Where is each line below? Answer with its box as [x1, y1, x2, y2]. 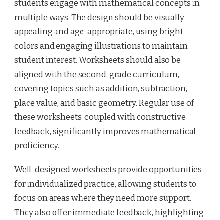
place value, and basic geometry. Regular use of [14, 97, 194, 108]
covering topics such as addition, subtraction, [14, 83, 187, 94]
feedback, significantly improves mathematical [14, 126, 196, 137]
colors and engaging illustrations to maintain [14, 40, 188, 51]
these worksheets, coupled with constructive [14, 111, 186, 122]
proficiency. [14, 140, 59, 151]
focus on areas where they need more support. [14, 192, 191, 203]
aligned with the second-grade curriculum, [14, 69, 179, 80]
